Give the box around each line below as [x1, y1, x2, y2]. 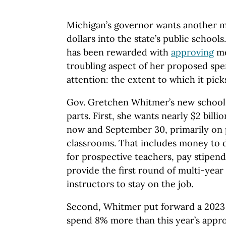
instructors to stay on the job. [67, 178, 193, 190]
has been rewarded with [67, 46, 171, 59]
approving [171, 46, 214, 59]
